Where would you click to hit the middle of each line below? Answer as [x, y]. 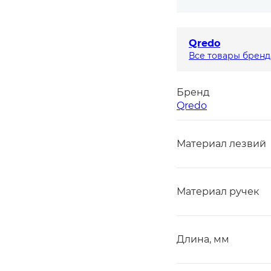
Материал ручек [218, 191]
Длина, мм [203, 239]
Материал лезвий [221, 144]
